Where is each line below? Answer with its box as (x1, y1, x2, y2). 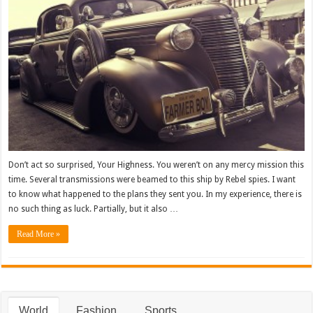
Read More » (17, 228, 61, 239)
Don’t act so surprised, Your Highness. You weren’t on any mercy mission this (8, 159, 305, 170)
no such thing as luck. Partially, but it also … (8, 203, 179, 214)
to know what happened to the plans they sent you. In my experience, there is (8, 189, 303, 199)
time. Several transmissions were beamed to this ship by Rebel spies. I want (8, 174, 296, 184)
